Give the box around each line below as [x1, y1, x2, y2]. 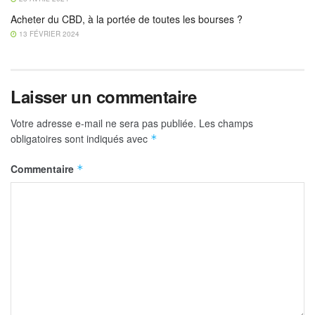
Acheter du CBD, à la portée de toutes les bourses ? [11, 12, 243, 27]
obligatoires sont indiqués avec [11, 131, 150, 146]
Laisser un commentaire [11, 84, 197, 109]
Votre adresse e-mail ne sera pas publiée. [11, 116, 196, 131]
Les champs [199, 116, 253, 131]
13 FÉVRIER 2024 [17, 29, 79, 39]
